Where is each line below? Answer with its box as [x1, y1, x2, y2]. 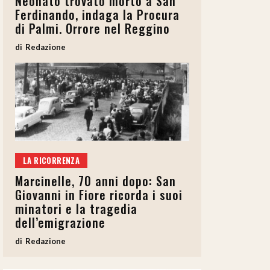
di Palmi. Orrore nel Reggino [15, 19, 170, 38]
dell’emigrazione [15, 213, 105, 232]
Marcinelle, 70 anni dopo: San [15, 172, 176, 190]
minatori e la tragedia [15, 199, 137, 218]
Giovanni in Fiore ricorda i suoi [15, 186, 183, 204]
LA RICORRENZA [23, 154, 80, 167]
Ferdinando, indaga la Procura [15, 5, 180, 24]
